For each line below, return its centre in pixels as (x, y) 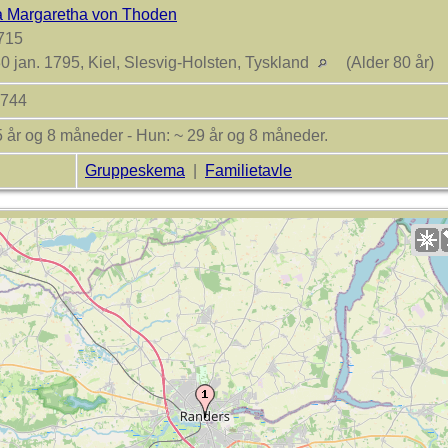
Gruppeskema (135, 170)
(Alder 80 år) (390, 62)
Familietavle (248, 170)
